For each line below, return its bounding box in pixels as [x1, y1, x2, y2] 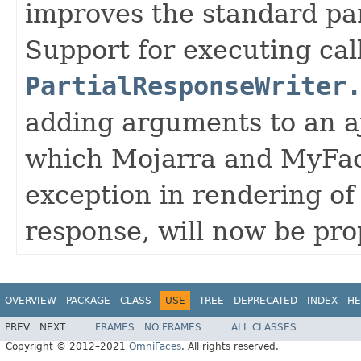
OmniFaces [129, 341, 181, 353]
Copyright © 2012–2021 [6, 341, 129, 353]
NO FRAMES [144, 322, 201, 334]
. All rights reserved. [181, 341, 279, 353]
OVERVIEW [5, 294, 56, 306]
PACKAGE [66, 294, 110, 306]
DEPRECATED [234, 294, 297, 306]
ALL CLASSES [231, 322, 297, 334]
